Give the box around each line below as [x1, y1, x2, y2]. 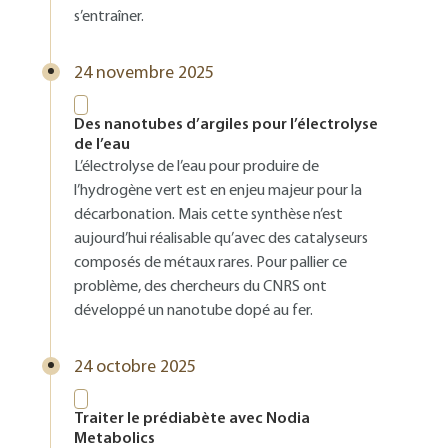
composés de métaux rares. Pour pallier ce [74, 255, 347, 271]
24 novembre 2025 [74, 64, 214, 83]
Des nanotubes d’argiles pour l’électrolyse [74, 117, 378, 133]
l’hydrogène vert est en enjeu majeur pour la [74, 183, 362, 199]
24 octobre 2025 [74, 358, 196, 377]
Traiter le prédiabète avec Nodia [74, 411, 310, 427]
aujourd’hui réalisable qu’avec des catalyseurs [74, 231, 368, 247]
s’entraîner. [74, 9, 144, 25]
